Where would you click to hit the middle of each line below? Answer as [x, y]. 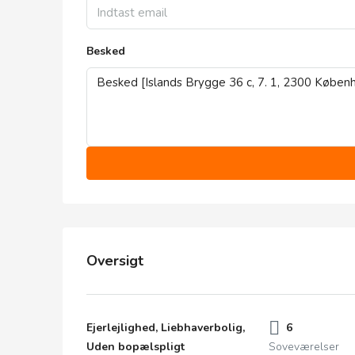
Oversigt [115, 260]
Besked [106, 51]
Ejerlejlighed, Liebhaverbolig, [166, 328]
